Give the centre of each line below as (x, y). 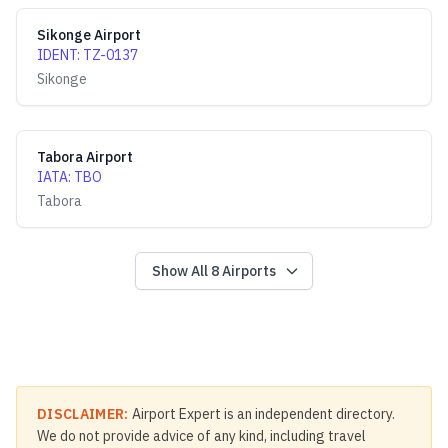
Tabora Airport (85, 157)
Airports (247, 271)
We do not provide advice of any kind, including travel (201, 436)
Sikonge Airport (89, 35)
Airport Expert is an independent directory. (261, 414)
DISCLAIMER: (83, 414)
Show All (181, 271)
